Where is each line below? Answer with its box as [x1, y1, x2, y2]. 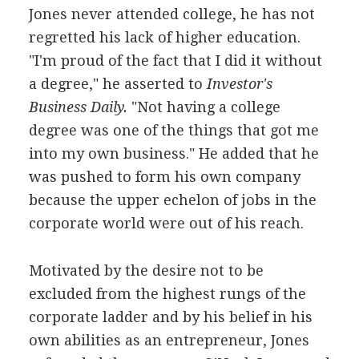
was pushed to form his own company [28, 167, 301, 185]
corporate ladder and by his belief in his [28, 308, 313, 325]
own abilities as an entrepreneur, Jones [28, 331, 309, 349]
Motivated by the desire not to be [28, 261, 264, 279]
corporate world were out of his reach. [28, 214, 304, 232]
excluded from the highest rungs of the [28, 284, 306, 302]
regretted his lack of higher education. [28, 28, 301, 46]
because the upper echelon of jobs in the [28, 191, 317, 208]
